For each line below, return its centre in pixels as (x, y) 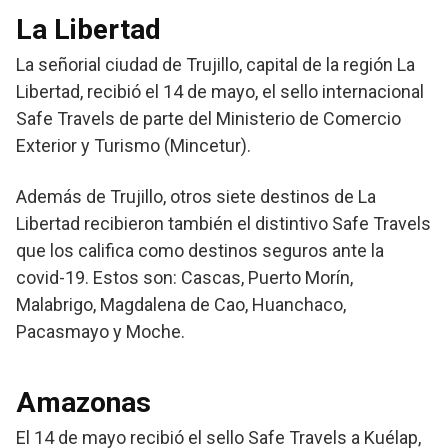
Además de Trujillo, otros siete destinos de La (196, 197)
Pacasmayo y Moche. (100, 332)
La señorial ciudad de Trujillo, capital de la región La (215, 65)
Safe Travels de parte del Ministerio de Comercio (208, 119)
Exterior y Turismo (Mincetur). (133, 146)
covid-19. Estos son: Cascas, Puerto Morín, (184, 278)
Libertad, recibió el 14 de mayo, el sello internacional (220, 92)
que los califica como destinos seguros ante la (200, 251)
